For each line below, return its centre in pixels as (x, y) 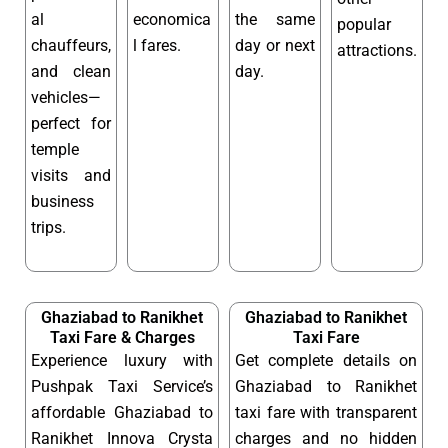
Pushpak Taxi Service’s (122, 387)
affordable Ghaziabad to (122, 413)
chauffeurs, (71, 45)
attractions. (377, 50)
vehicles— (66, 97)
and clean (71, 71)
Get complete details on (326, 361)
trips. (48, 227)
